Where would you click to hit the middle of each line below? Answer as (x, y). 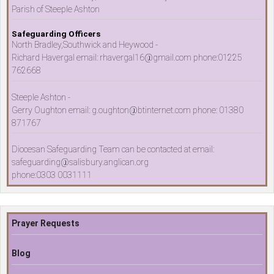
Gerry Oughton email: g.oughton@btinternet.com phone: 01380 (128, 110)
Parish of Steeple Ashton (56, 9)
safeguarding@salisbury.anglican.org (80, 162)
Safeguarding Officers (56, 34)
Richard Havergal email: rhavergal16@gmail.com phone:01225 (127, 58)
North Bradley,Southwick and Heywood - (85, 45)
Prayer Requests (46, 224)
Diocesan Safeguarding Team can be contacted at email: (113, 150)
